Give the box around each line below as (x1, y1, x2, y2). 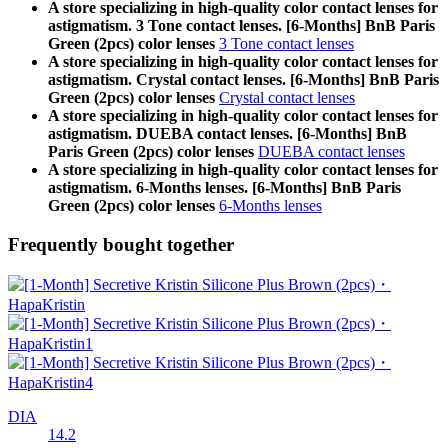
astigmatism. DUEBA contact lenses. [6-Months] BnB (48, 125, 407, 143)
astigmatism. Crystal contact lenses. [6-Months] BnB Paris (48, 71, 439, 89)
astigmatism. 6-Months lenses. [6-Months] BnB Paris (48, 179, 401, 197)
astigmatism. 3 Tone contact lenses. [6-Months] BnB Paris (48, 17, 435, 35)
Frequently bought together (8, 233, 234, 255)
